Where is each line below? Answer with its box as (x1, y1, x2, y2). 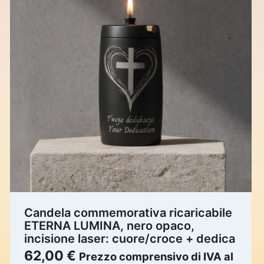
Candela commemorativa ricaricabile (24, 206, 232, 220)
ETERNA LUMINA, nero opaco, (24, 219, 194, 233)
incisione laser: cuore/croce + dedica (24, 232, 235, 246)
